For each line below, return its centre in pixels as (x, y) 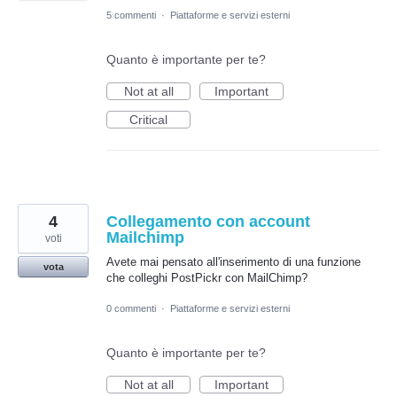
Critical (148, 120)
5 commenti (131, 16)
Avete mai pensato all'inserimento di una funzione (234, 262)
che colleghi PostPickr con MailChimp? (207, 278)
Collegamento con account (208, 222)
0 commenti (131, 309)
